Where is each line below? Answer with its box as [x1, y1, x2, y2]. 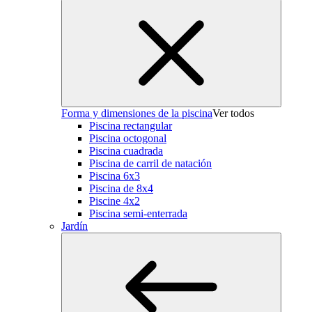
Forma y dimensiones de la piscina [61, 107, 212, 119]
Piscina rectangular [89, 120, 172, 132]
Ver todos [212, 107, 254, 119]
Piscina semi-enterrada [89, 208, 187, 219]
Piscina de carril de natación [89, 157, 212, 169]
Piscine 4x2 [89, 195, 140, 207]
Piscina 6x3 [89, 170, 140, 182]
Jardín [61, 220, 88, 232]
